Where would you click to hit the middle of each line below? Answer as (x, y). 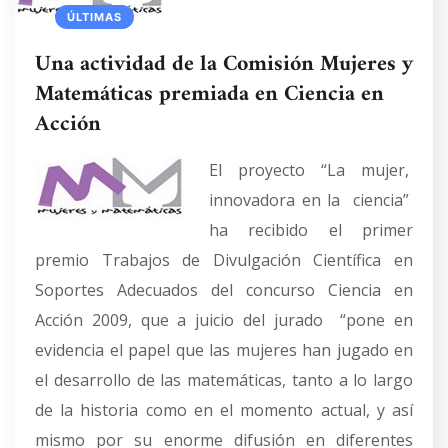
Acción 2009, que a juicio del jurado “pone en (224, 320)
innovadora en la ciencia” (311, 200)
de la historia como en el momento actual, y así (224, 410)
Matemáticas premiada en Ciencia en (209, 94)
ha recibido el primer (311, 230)
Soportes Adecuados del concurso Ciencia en (224, 290)
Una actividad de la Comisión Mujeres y (224, 64)
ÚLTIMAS (94, 17)
